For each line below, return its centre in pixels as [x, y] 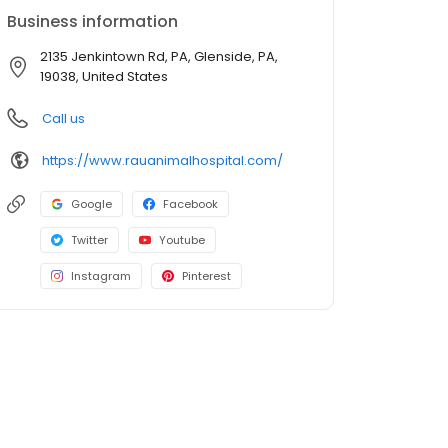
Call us [63, 118]
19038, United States [104, 76]
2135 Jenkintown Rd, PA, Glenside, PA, [159, 56]
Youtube [182, 240]
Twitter [89, 240]
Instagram [101, 276]
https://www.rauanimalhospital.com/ [162, 160]
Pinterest [206, 276]
